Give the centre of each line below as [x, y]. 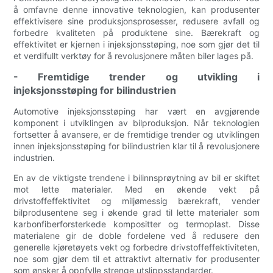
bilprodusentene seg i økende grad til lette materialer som [136, 213]
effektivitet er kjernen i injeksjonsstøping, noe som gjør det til [136, 44]
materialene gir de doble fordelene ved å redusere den [136, 236]
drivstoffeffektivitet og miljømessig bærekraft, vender [136, 201]
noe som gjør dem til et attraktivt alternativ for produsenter [136, 259]
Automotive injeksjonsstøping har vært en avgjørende [136, 112]
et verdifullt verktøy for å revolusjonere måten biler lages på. [134, 56]
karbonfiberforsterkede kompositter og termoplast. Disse [136, 224]
